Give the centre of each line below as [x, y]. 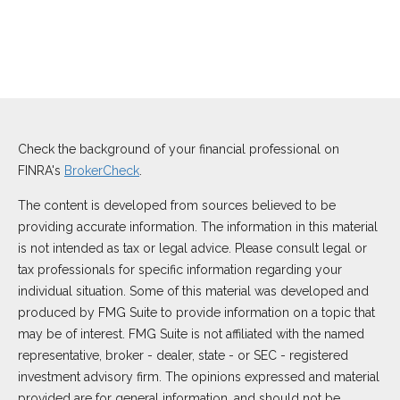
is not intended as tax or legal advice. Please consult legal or [192, 248]
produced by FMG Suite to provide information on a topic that [196, 312]
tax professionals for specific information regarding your [180, 270]
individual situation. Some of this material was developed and [193, 291]
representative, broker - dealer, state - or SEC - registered [183, 355]
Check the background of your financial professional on [179, 149]
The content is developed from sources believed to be [177, 205]
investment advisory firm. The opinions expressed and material [199, 377]
